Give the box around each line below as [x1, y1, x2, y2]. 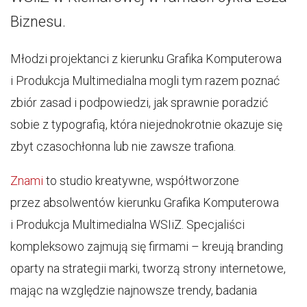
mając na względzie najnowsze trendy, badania [10, 283, 257, 297]
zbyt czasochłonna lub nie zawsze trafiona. [10, 139, 236, 153]
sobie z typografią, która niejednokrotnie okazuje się [10, 117, 282, 132]
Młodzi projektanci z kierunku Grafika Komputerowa [10, 51, 282, 66]
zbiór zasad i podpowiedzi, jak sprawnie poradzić [10, 95, 268, 110]
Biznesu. [10, 13, 66, 30]
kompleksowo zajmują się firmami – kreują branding [10, 239, 283, 254]
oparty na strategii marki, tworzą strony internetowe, [10, 261, 286, 275]
